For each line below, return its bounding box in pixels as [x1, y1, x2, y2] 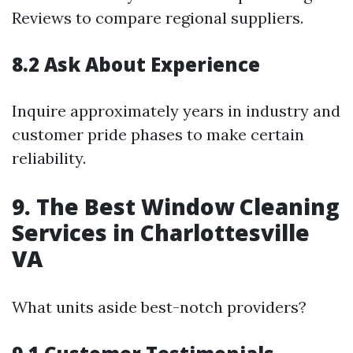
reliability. [12, 147, 86, 168]
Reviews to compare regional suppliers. [12, 7, 303, 28]
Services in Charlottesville [12, 217, 310, 247]
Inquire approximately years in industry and [12, 100, 340, 121]
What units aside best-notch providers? [12, 296, 307, 317]
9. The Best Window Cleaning [12, 191, 340, 221]
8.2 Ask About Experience [12, 50, 260, 77]
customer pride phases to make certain [12, 124, 304, 144]
